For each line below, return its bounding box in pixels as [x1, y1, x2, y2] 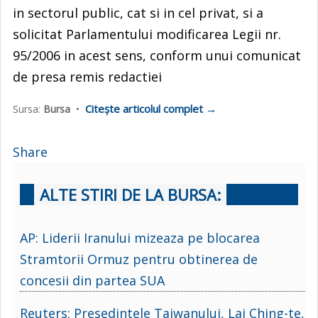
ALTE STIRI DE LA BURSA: [40, 183, 221, 205]
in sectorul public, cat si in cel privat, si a [13, 4, 263, 21]
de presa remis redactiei [13, 67, 162, 85]
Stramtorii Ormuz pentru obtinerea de [20, 250, 258, 268]
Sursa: [13, 102, 43, 116]
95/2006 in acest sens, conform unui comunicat [13, 46, 301, 64]
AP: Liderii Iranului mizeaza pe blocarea [20, 229, 260, 246]
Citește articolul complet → [85, 101, 216, 116]
